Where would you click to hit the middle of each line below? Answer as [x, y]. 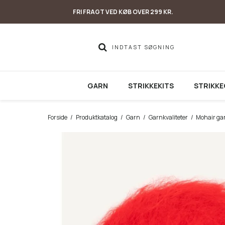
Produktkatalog [96, 118]
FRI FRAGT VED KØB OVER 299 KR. [123, 12]
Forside [57, 118]
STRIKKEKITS [151, 86]
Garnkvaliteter [168, 118]
